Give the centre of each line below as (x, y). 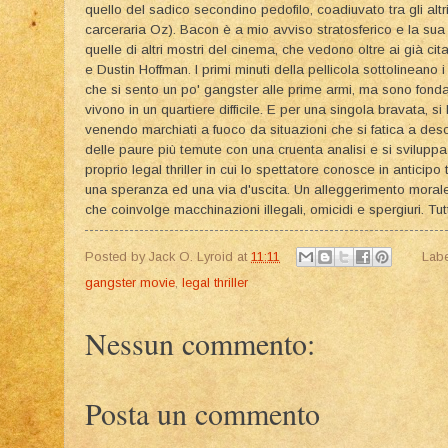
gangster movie (130, 283)
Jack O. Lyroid (191, 256)
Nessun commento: (200, 343)
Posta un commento (202, 413)
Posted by (117, 256)
